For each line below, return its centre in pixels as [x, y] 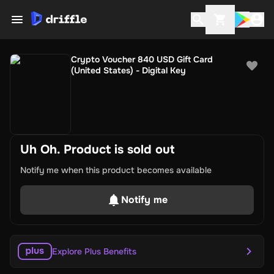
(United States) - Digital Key [128, 70]
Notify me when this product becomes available [116, 170]
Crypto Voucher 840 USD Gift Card [142, 59]
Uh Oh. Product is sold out [97, 150]
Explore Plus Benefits [94, 251]
